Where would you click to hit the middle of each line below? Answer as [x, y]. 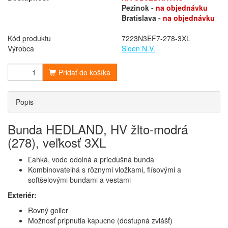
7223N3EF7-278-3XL [156, 38]
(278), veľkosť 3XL [57, 142]
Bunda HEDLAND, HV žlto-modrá [98, 129]
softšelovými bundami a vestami [79, 180]
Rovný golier [48, 210]
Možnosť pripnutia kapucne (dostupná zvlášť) [100, 220]
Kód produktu [29, 38]
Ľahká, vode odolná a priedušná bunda [91, 159]
